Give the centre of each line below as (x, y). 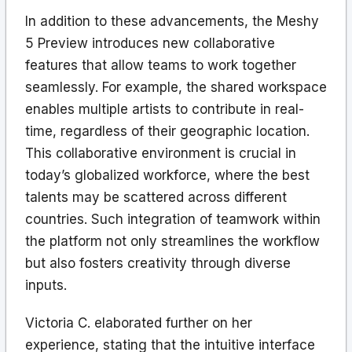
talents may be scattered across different (156, 197)
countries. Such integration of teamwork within (173, 219)
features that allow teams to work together (161, 65)
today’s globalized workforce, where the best (167, 175)
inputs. (46, 285)
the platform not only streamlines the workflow (172, 241)
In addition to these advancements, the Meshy (172, 21)
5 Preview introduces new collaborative (150, 43)
